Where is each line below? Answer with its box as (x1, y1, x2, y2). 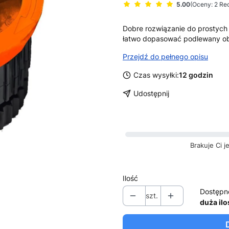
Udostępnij (133, 89, 169, 98)
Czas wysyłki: (133, 71, 179, 79)
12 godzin (179, 71, 213, 79)
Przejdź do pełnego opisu (123, 52, 208, 61)
